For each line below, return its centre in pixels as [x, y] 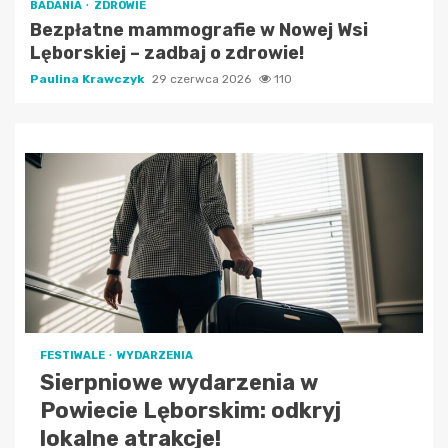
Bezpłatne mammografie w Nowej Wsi [199, 29]
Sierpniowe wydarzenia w [179, 382]
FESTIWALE [73, 355]
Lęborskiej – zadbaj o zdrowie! [167, 52]
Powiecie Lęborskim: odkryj [190, 410]
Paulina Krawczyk [88, 78]
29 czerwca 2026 [203, 78]
